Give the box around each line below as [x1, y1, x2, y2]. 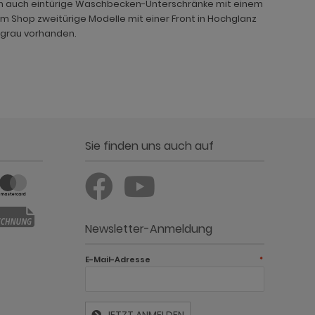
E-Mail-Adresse [85, 253, 150, 265]
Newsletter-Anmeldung [85, 220, 212, 237]
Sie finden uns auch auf [85, 137, 214, 154]
